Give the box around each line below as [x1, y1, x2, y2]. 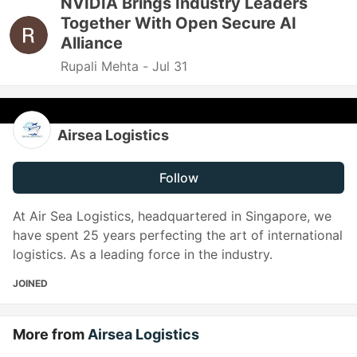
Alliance [61, 33, 123, 53]
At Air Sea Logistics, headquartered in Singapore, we [13, 208, 331, 224]
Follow [159, 170, 198, 186]
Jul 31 [152, 58, 187, 74]
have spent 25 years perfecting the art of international [13, 227, 343, 243]
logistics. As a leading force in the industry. [13, 246, 273, 262]
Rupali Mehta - [61, 58, 152, 74]
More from [13, 326, 88, 343]
